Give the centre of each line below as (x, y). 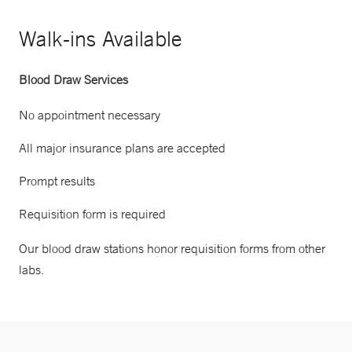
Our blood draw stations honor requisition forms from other (172, 248)
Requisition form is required (92, 213)
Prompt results (57, 180)
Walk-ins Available (101, 38)
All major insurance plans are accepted (122, 147)
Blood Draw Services (73, 79)
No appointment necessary (90, 114)
